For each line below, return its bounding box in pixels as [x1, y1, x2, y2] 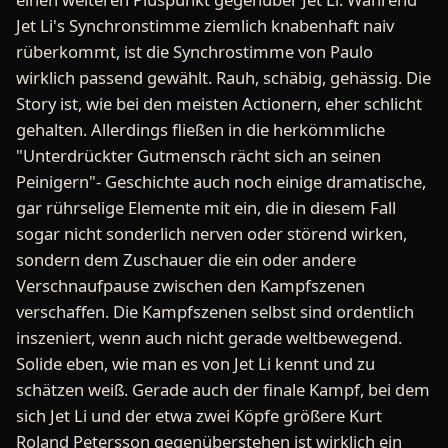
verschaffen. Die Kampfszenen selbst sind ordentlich [16, 300, 414, 323]
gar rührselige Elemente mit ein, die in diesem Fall [16, 196, 396, 219]
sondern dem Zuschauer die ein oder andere [16, 248, 356, 271]
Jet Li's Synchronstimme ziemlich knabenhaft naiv [16, 14, 394, 37]
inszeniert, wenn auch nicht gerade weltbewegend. [16, 326, 402, 349]
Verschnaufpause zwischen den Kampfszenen [16, 274, 365, 297]
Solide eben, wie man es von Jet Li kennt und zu [16, 352, 375, 375]
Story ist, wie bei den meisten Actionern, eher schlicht [16, 92, 422, 115]
